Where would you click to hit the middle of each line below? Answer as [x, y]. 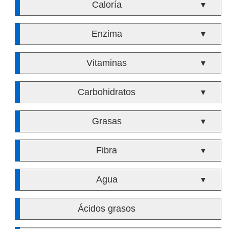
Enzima [107, 34]
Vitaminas [107, 63]
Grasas [107, 121]
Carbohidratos [107, 92]
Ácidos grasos [107, 209]
